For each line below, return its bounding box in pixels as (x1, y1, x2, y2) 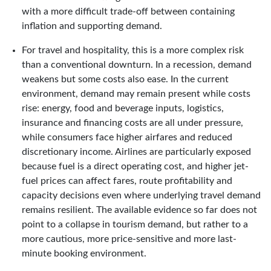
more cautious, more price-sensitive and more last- (22, 233, 237, 244)
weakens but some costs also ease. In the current (22, 74, 229, 84)
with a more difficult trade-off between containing (22, 6, 235, 16)
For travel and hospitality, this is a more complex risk (22, 45, 244, 55)
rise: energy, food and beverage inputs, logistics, (22, 103, 224, 113)
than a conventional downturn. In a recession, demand (22, 59, 252, 70)
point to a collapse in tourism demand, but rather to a (22, 219, 248, 229)
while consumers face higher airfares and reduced (22, 132, 232, 142)
